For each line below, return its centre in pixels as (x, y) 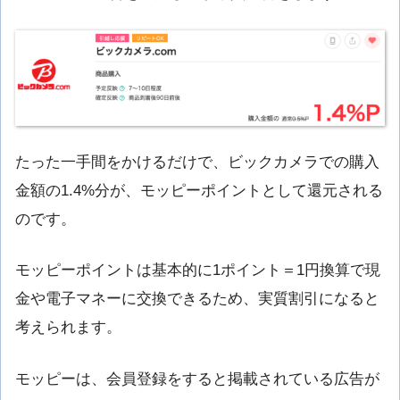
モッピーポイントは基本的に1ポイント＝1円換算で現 (198, 271)
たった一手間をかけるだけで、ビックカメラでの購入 (197, 162)
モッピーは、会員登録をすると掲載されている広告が (197, 379)
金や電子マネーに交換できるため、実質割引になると (197, 299)
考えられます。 (68, 328)
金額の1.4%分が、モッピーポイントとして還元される (199, 191)
